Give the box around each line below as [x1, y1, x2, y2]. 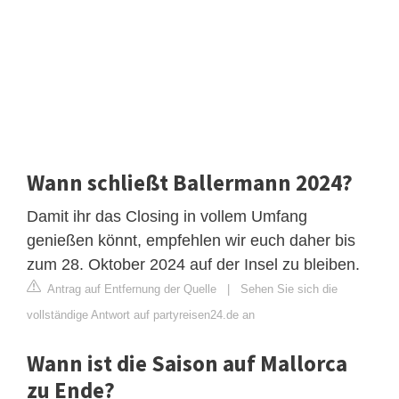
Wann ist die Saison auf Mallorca [27, 349, 347, 379]
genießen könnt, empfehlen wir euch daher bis [27, 232, 355, 250]
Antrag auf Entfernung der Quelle [45, 282, 216, 297]
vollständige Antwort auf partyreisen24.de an [27, 308, 255, 322]
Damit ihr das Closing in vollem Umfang [27, 208, 307, 226]
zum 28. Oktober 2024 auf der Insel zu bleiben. [27, 256, 360, 274]
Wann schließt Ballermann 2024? [27, 168, 353, 198]
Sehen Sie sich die [240, 282, 338, 297]
